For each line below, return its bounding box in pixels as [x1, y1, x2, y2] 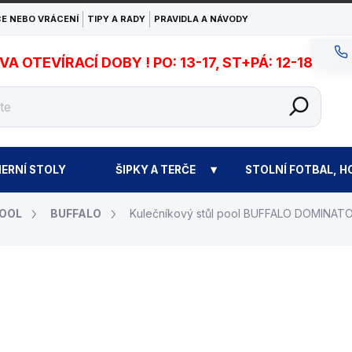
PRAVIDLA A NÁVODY [154, 13, 248, 24]
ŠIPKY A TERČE [115, 163, 196, 176]
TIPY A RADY [87, 13, 145, 24]
